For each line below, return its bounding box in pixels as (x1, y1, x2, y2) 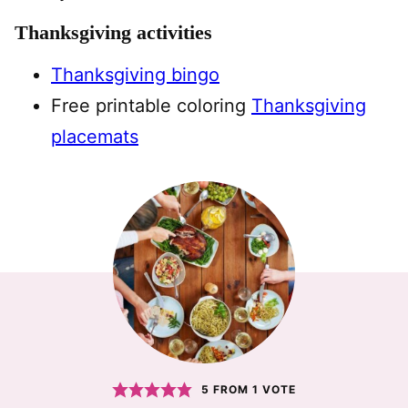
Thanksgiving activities (15, 20, 212, 44)
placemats (51, 125, 138, 148)
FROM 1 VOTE (209, 382, 296, 397)
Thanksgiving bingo (51, 63, 219, 86)
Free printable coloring (51, 94, 251, 117)
